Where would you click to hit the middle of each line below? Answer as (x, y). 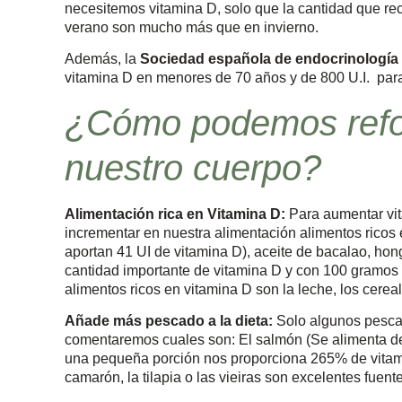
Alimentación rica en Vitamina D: (177, 214)
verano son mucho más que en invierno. (192, 27)
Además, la (102, 59)
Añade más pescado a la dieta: (170, 320)
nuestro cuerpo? (193, 167)
